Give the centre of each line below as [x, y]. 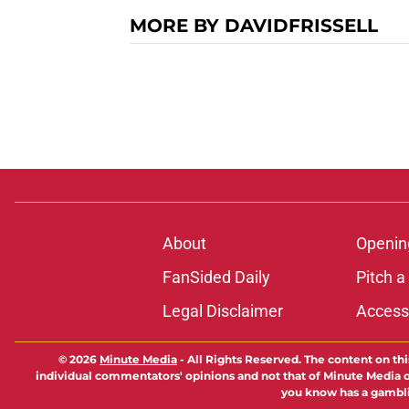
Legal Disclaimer [222, 311]
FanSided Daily [216, 278]
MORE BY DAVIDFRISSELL [254, 26]
